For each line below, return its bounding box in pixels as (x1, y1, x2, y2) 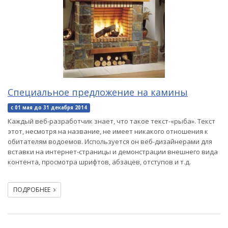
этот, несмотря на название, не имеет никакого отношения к (8, 127, 208, 136)
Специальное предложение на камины (8, 86, 188, 98)
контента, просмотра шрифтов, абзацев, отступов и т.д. (8, 157, 191, 166)
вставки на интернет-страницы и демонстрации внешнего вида (8, 147, 218, 156)
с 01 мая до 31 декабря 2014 (10, 104, 87, 111)
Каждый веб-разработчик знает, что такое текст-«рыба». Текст (8, 117, 215, 126)
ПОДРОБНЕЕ (13, 185, 53, 194)
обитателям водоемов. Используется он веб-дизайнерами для (8, 137, 212, 146)
